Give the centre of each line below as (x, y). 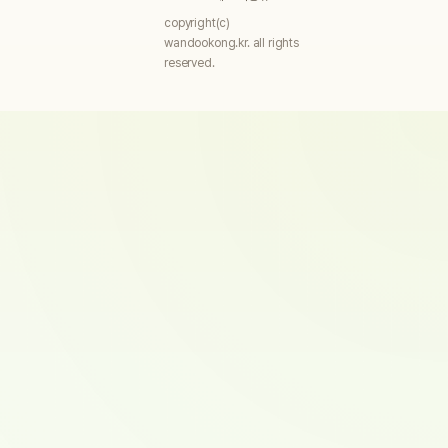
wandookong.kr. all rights (231, 43)
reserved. (189, 63)
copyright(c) (197, 23)
